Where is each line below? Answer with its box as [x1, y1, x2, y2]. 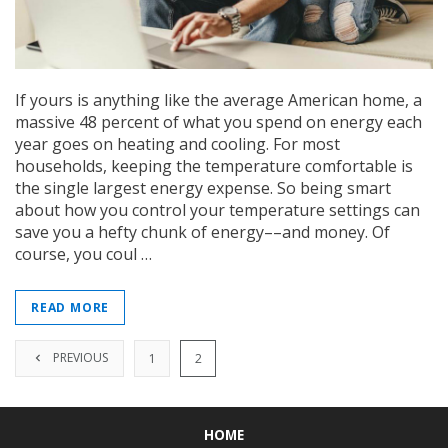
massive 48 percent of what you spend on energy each [15, 110, 422, 133]
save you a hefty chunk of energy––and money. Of [15, 220, 390, 243]
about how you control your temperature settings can [15, 198, 420, 221]
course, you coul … [15, 242, 152, 265]
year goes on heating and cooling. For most [15, 132, 340, 155]
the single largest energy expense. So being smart [15, 176, 391, 199]
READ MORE [31, 298, 110, 316]
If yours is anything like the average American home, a [15, 88, 422, 111]
